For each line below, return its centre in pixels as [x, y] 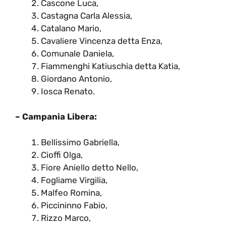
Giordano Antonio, [76, 78]
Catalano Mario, [71, 28]
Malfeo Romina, [71, 192]
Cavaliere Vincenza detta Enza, [102, 41]
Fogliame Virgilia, [74, 180]
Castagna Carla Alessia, [87, 15]
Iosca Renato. [68, 91]
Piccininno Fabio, [74, 205]
